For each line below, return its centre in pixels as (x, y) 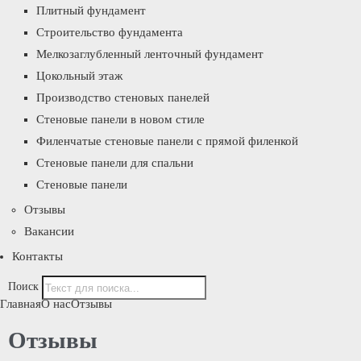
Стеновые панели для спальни (115, 163)
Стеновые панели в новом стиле (120, 119)
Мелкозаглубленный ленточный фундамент (150, 54)
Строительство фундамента (110, 32)
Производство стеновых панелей (123, 98)
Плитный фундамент (91, 10)
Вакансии (49, 231)
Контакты (37, 256)
